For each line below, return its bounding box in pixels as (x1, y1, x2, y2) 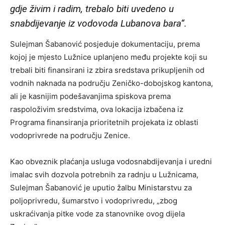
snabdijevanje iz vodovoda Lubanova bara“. (10, 17, 187, 29)
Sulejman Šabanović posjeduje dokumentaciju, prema (10, 39, 200, 49)
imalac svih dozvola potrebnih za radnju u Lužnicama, (10, 169, 198, 179)
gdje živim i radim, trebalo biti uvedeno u (10, 3, 174, 15)
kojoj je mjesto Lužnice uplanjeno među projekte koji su (10, 52, 207, 62)
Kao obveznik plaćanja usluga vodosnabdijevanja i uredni (10, 156, 212, 166)
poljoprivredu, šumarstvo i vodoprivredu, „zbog (10, 195, 177, 205)
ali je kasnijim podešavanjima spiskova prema (10, 91, 171, 101)
